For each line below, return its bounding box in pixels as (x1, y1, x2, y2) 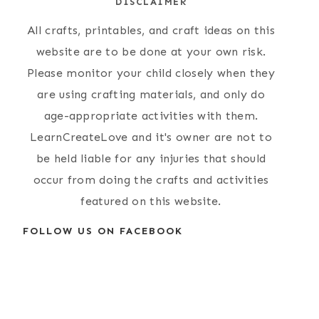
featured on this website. (80, 194, 221, 208)
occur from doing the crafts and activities (33, 172, 269, 187)
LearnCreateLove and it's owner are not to (29, 130, 273, 144)
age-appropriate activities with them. (43, 108, 258, 122)
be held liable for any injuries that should (36, 151, 266, 165)
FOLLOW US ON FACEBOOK (23, 224, 183, 237)
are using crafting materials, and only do (36, 87, 266, 101)
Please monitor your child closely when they (27, 66, 275, 80)
